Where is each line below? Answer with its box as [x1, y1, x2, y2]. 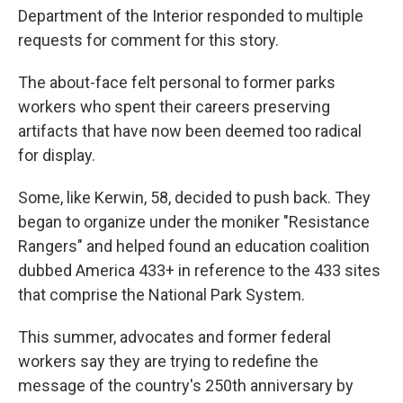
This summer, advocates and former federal [18, 327, 331, 346]
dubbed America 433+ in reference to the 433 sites [18, 260, 381, 280]
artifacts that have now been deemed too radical [18, 121, 362, 140]
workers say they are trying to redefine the [18, 351, 318, 371]
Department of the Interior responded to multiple [18, 5, 363, 25]
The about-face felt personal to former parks [18, 72, 336, 92]
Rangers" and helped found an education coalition [18, 236, 370, 255]
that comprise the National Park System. [18, 284, 305, 304]
